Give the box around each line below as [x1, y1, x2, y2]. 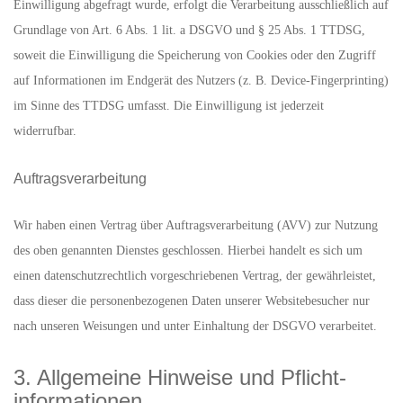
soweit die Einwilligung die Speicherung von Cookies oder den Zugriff [13, 49, 376, 62]
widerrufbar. [13, 124, 76, 138]
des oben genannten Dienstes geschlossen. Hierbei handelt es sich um [13, 244, 363, 257]
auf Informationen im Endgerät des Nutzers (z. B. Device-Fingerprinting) [13, 74, 389, 87]
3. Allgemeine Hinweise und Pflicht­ [13, 365, 346, 390]
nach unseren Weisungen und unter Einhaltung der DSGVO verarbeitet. [13, 319, 377, 333]
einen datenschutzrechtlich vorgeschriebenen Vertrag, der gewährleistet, [13, 269, 376, 282]
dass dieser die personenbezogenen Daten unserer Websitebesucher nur [13, 294, 370, 308]
